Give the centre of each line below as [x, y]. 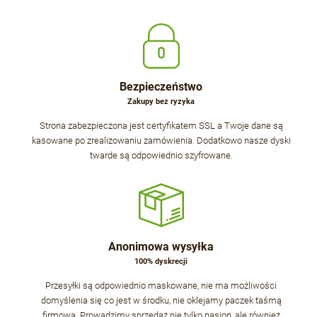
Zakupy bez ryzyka [161, 101]
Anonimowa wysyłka [161, 246]
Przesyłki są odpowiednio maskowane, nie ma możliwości [161, 286]
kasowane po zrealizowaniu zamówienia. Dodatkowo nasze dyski [161, 141]
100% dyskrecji [161, 261]
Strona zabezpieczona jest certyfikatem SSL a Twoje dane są [161, 126]
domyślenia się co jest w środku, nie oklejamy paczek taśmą [161, 301]
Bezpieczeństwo [161, 86]
